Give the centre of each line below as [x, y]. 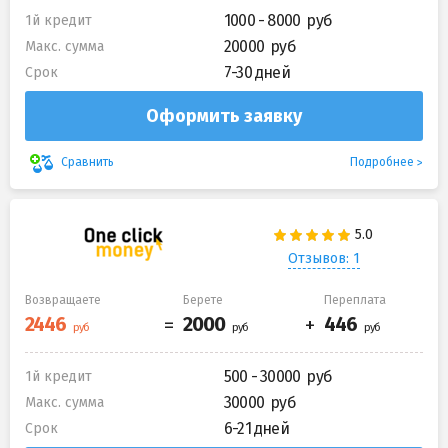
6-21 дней [256, 428]
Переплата [355, 299]
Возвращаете [63, 299]
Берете [203, 299]
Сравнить [87, 162]
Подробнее [382, 161]
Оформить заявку [224, 115]
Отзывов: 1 [323, 259]
